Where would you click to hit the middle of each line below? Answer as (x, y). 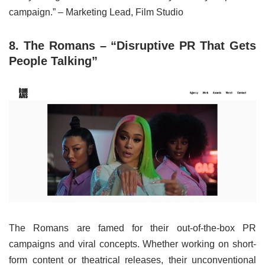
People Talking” (53, 61)
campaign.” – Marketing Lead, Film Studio (96, 12)
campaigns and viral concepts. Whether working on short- (132, 244)
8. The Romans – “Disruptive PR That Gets (132, 46)
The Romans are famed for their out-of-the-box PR (132, 228)
